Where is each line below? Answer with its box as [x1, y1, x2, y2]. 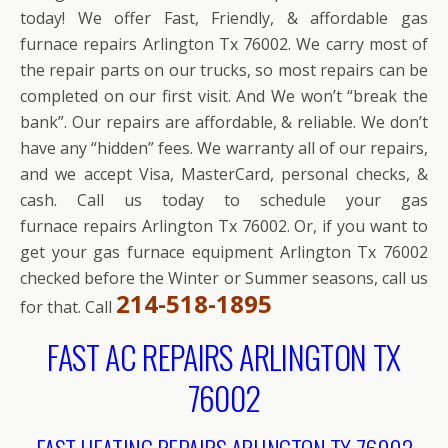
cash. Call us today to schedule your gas [20, 189, 428, 212]
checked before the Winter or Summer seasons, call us [20, 267, 428, 290]
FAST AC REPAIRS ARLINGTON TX [47, 333, 401, 381]
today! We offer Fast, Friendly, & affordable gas [20, 7, 428, 30]
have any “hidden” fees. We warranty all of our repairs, [20, 137, 428, 160]
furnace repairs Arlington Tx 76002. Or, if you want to [20, 215, 428, 238]
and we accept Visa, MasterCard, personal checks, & [20, 163, 428, 186]
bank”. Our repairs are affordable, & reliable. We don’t [20, 111, 428, 134]
